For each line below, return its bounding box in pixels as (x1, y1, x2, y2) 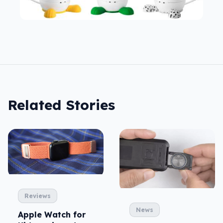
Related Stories (8, 96, 115, 113)
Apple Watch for (18, 209, 86, 220)
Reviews (24, 192, 51, 200)
